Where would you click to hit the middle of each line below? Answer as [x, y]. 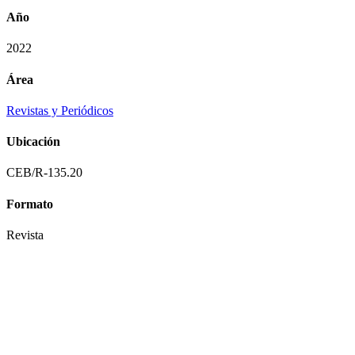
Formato [30, 204]
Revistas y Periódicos [60, 110]
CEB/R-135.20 [44, 173]
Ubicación [33, 142]
